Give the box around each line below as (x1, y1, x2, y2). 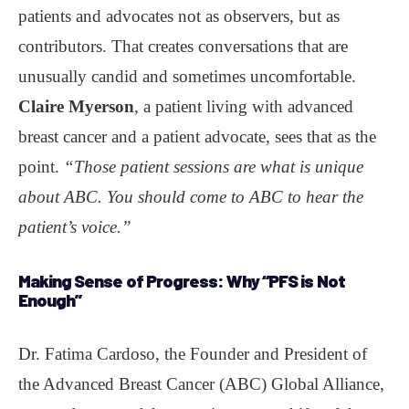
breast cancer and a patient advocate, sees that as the (18, 127, 376, 147)
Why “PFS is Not (226, 270, 345, 292)
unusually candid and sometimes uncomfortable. (18, 67, 356, 87)
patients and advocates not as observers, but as (18, 6, 340, 26)
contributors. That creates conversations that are (18, 37, 348, 57)
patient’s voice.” (18, 217, 131, 237)
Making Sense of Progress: (18, 270, 227, 292)
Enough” (18, 289, 82, 311)
